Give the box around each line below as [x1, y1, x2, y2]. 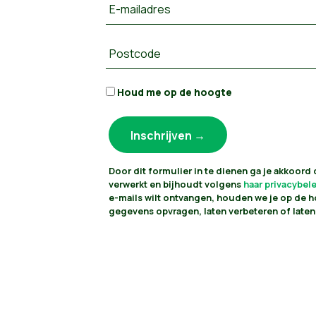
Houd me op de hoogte [115, 85, 232, 99]
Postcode [109, 46, 161, 62]
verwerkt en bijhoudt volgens [109, 178, 243, 191]
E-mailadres [109, 1, 171, 18]
